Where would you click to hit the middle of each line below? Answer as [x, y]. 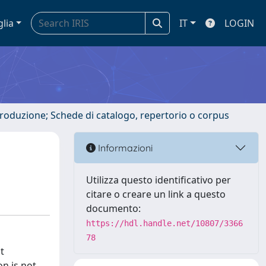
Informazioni [124, 148]
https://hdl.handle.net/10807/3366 [164, 223]
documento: [113, 208]
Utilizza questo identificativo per [159, 180]
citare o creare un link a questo [156, 194]
